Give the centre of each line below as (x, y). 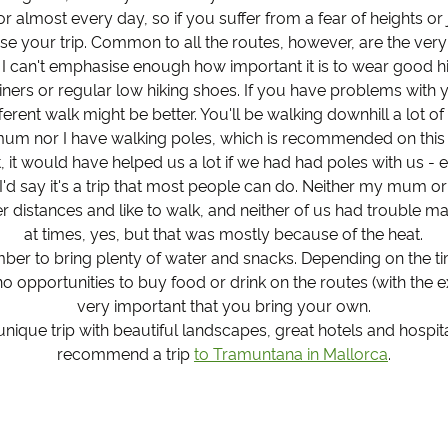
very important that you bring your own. (223, 306)
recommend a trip (125, 354)
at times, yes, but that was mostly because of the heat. (224, 234)
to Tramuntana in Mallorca (290, 354)
